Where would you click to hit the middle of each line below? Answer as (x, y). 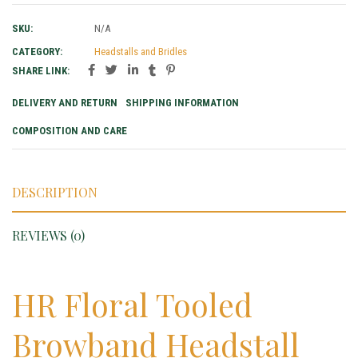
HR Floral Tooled (132, 305)
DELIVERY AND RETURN (65, 103)
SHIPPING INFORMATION (182, 103)
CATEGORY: (37, 52)
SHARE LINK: (41, 71)
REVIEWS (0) (48, 236)
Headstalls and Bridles (141, 52)
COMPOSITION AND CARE (70, 131)
